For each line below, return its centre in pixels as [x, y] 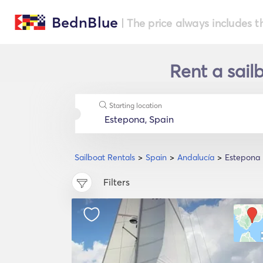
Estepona [242, 157]
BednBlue [85, 22]
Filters [117, 182]
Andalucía [196, 157]
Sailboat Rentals [105, 157]
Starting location [135, 105]
